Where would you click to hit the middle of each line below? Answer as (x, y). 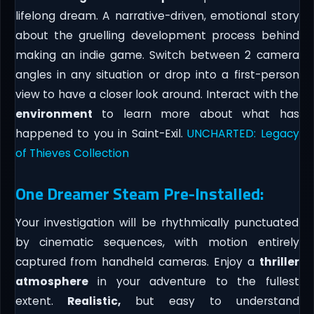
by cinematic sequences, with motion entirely (157, 242)
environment (54, 114)
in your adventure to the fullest (193, 281)
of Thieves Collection (72, 153)
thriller (279, 261)
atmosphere (52, 281)
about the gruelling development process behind (157, 35)
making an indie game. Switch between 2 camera (157, 55)
